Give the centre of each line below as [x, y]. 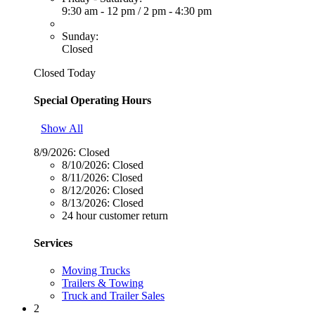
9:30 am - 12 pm [100, 11]
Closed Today [65, 73]
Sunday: [80, 37]
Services [53, 243]
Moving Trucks [96, 271]
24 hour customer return [115, 215]
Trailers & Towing [103, 283]
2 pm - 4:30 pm [178, 11]
